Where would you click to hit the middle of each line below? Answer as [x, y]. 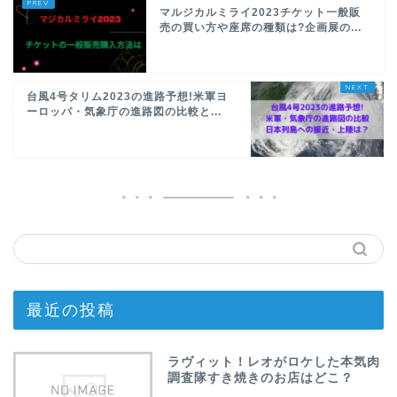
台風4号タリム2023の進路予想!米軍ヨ [127, 96]
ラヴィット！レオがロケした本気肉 [274, 362]
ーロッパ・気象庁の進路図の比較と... [124, 111]
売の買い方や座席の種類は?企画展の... [261, 27]
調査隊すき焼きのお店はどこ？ [261, 378]
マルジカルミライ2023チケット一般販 [260, 12]
